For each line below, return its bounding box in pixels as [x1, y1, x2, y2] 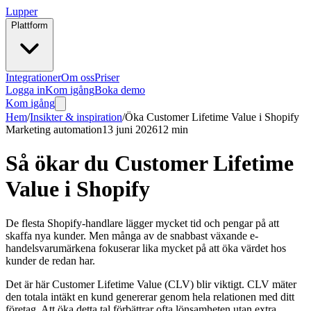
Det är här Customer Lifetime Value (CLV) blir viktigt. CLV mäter [6, 278, 296, 290]
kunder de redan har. [6, 254, 95, 267]
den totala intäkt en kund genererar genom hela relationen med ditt [6, 290, 294, 303]
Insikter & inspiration [30, 111, 122, 123]
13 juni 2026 [102, 124, 158, 135]
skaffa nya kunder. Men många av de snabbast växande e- [6, 229, 258, 242]
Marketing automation [6, 124, 102, 135]
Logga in [6, 84, 45, 96]
